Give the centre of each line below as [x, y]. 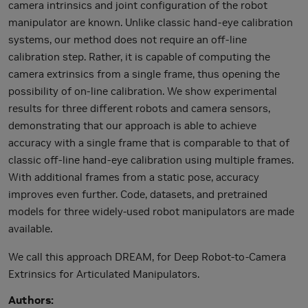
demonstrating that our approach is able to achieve [132, 125]
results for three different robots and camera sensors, [139, 108]
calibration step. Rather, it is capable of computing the [139, 56]
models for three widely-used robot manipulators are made [151, 211]
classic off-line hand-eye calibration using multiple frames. [151, 159]
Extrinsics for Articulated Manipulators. [104, 274]
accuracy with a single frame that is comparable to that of [149, 142]
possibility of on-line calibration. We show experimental [143, 91]
